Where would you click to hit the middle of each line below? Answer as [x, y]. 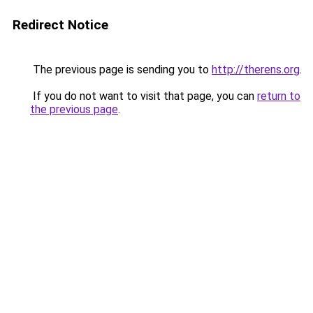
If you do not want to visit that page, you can [144, 96]
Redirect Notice [60, 25]
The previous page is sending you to [121, 70]
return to [279, 96]
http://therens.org [256, 70]
